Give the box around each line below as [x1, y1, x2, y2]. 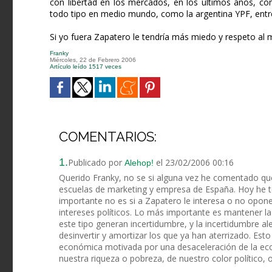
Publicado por [68, 157, 124, 169]
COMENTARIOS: [59, 129, 157, 145]
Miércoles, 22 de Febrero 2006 [50, 56, 136, 64]
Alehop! [124, 158, 154, 168]
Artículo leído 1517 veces [50, 63, 121, 70]
